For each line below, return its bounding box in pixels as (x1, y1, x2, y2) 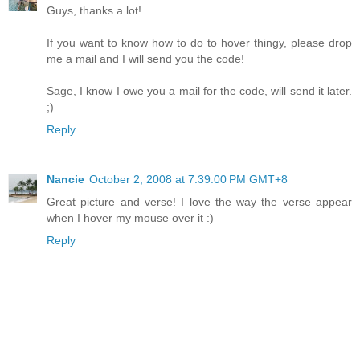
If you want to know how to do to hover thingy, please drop (47, 36, 352, 50)
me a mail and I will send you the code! (47, 52, 244, 66)
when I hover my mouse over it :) (47, 211, 214, 225)
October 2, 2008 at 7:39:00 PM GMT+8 (89, 173, 288, 186)
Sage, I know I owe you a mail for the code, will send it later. (47, 84, 352, 98)
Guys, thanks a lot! (47, 4, 141, 18)
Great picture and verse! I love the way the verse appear (47, 195, 352, 209)
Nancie (47, 173, 84, 186)
